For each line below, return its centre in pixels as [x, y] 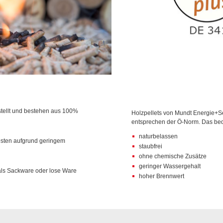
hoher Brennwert [162, 176]
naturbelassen [159, 136]
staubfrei [151, 146]
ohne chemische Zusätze [173, 156]
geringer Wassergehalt [170, 166]
